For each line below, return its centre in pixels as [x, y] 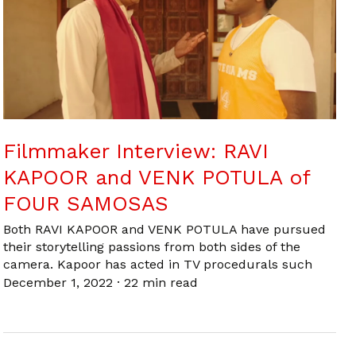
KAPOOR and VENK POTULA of [157, 178]
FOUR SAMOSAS [86, 204]
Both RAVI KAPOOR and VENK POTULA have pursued [164, 230]
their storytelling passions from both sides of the [152, 247]
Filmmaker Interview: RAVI [136, 151]
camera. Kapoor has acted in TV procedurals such [158, 265]
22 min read [161, 283]
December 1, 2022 [60, 283]
